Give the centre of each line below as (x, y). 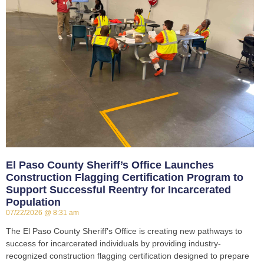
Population (33, 202)
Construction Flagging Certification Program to (125, 178)
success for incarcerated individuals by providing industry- (113, 244)
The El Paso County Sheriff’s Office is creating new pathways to (124, 231)
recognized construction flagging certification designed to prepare (128, 256)
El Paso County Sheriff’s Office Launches (110, 165)
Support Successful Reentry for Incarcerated (118, 190)
